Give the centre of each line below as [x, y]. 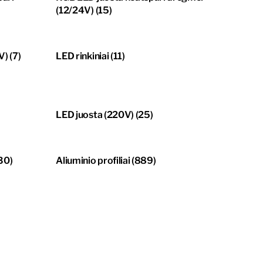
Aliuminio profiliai [94, 161]
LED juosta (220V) [96, 115]
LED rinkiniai [83, 56]
